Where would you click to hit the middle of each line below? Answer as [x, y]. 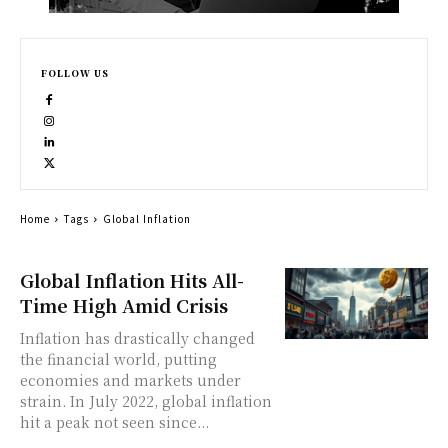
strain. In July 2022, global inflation [146, 401]
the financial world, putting [118, 359]
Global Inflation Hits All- [132, 280]
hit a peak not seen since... [114, 422]
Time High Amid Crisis [124, 305]
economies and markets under [130, 380]
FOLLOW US [75, 73]
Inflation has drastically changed [137, 338]
